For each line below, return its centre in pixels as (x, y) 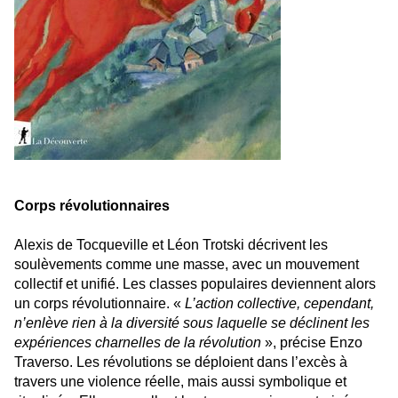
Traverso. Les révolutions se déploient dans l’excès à (181, 362)
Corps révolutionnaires (92, 206)
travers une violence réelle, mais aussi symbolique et (180, 382)
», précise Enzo (312, 343)
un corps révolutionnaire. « (99, 304)
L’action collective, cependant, (279, 304)
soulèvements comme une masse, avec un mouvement (187, 265)
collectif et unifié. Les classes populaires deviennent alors (195, 284)
